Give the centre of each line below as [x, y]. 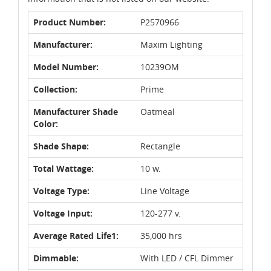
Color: [46, 123]
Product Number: [70, 22]
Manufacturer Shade [76, 111]
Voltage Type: [61, 191]
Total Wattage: [64, 168]
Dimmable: [56, 258]
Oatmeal [158, 111]
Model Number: [66, 67]
